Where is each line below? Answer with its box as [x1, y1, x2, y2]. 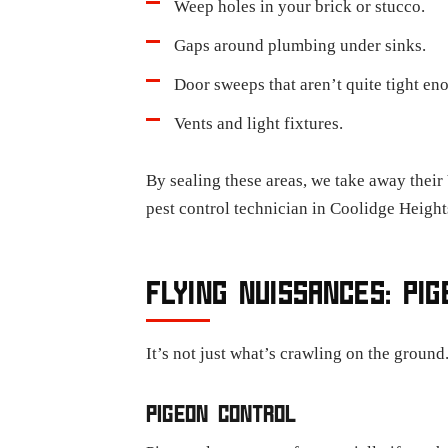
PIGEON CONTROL [146, 401, 297, 425]
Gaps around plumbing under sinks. [174, 36, 426, 55]
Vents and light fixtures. [174, 114, 343, 133]
